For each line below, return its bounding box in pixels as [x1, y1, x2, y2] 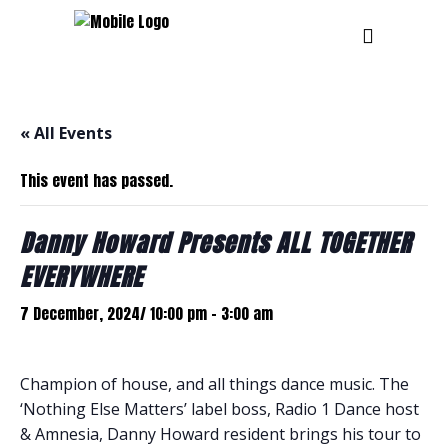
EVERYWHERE [20, 259, 143, 295]
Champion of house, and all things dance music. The [20, 373, 409, 395]
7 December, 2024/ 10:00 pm [20, 302, 207, 325]
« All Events [20, 122, 112, 144]
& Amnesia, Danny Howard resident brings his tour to [20, 423, 421, 445]
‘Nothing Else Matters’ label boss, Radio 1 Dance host [20, 398, 419, 420]
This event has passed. [20, 169, 173, 192]
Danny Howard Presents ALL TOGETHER [20, 225, 411, 261]
